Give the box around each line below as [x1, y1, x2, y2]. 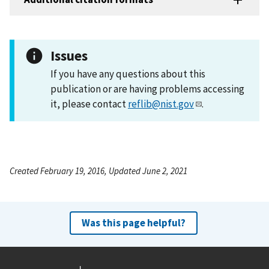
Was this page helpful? [81, 216, 186, 229]
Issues [50, 46, 88, 64]
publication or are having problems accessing [50, 82, 244, 95]
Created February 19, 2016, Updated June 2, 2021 [10, 165, 187, 177]
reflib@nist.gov [128, 97, 194, 110]
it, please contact [50, 97, 128, 110]
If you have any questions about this [50, 67, 205, 80]
